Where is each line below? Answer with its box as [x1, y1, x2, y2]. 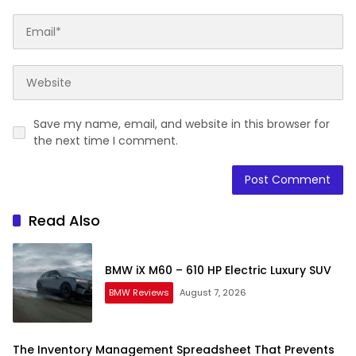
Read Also [29, 211, 100, 231]
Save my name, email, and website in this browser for [33, 116, 330, 133]
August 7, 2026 [180, 285, 246, 299]
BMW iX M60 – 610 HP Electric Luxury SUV [105, 261, 331, 278]
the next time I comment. [33, 133, 178, 149]
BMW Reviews [109, 285, 169, 299]
